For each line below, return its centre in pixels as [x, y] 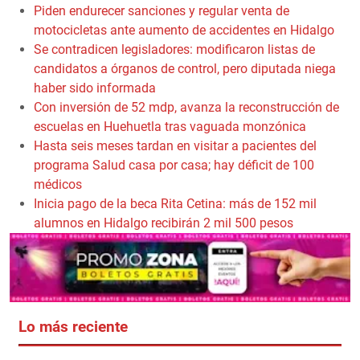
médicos [58, 184]
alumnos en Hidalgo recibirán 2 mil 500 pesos [164, 223]
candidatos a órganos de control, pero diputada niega [185, 68]
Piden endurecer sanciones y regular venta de [162, 10]
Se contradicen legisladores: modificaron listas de [174, 49]
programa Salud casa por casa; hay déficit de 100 [174, 165]
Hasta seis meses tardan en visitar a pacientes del [175, 145]
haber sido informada [95, 88]
